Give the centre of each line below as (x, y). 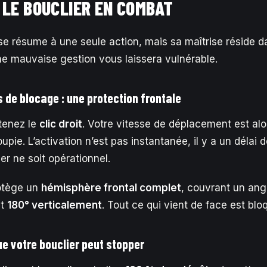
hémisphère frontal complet (111, 188)
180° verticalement (55, 205)
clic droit (61, 124)
